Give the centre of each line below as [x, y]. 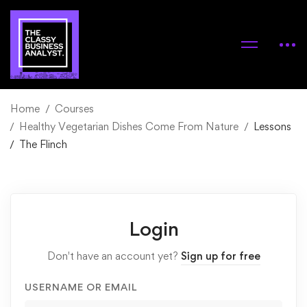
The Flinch [43, 144]
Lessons [272, 126]
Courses [74, 109]
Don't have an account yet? [114, 256]
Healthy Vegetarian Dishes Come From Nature [129, 126]
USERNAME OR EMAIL [81, 287]
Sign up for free [220, 256]
